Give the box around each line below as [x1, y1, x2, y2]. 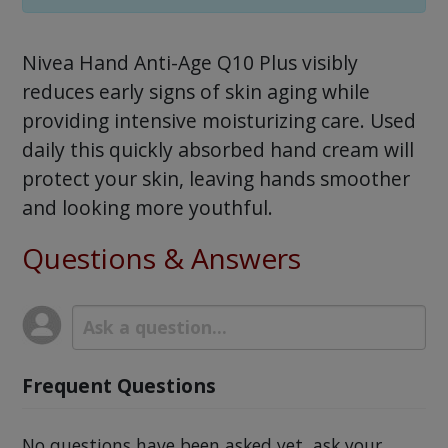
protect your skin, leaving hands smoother [21, 165, 410, 193]
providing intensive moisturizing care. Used [21, 107, 416, 135]
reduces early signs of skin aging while [21, 78, 370, 106]
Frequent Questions [21, 372, 216, 400]
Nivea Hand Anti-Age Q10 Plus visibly [21, 49, 358, 77]
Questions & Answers [21, 238, 301, 277]
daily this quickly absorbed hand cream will [21, 136, 414, 164]
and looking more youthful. [21, 194, 273, 222]
